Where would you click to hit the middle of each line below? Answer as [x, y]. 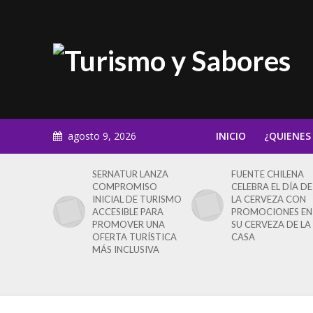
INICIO [231, 136]
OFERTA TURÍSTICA [135, 237]
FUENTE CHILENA [267, 174]
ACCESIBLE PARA [128, 212]
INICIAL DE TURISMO [137, 199]
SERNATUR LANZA [131, 174]
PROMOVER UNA [129, 224]
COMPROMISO [125, 187]
